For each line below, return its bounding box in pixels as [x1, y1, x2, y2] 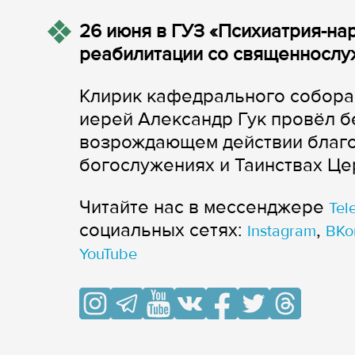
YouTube [79, 245, 137, 264]
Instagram [247, 222, 316, 241]
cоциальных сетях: [79, 219, 247, 242]
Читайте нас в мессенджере [79, 196, 329, 219]
